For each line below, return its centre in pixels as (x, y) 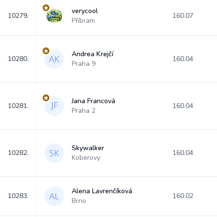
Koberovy (86, 158)
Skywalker (88, 148)
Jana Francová (93, 101)
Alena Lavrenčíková (102, 191)
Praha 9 (84, 64)
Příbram (83, 21)
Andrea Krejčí (93, 54)
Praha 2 (84, 111)
